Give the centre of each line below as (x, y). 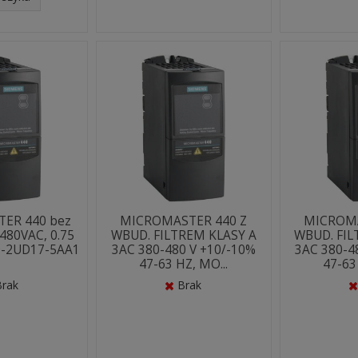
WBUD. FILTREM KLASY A (183, 235)
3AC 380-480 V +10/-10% (183, 250)
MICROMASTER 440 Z (184, 221)
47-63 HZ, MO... (184, 264)
